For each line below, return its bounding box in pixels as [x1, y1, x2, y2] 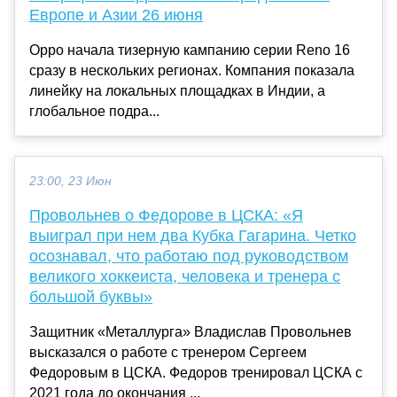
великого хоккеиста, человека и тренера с [29, 267, 340, 285]
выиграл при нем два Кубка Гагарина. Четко [29, 226, 356, 245]
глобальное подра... [29, 103, 160, 119]
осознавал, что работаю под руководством [29, 246, 348, 265]
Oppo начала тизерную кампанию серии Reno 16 [29, 42, 350, 58]
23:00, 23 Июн [29, 174, 112, 188]
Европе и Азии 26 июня [29, 5, 203, 24]
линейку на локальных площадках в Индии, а [29, 82, 325, 98]
